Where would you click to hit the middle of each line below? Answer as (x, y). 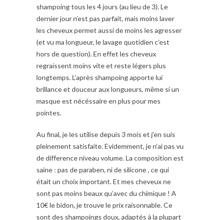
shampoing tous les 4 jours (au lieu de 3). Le (102, 7)
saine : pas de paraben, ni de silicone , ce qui (103, 170)
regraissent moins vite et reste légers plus (101, 66)
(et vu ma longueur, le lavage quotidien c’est (103, 42)
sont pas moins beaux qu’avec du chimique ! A (106, 193)
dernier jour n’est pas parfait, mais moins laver (105, 19)
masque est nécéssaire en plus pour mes (98, 101)
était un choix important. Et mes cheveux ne (104, 182)
